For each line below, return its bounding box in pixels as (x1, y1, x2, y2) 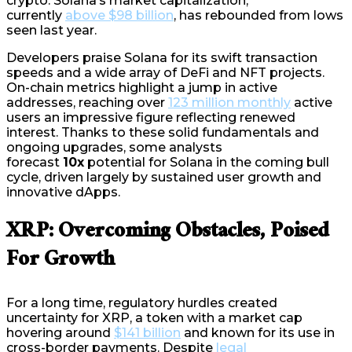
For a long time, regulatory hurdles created (6, 295, 277, 310)
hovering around (6, 324, 114, 340)
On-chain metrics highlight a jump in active (6, 79, 277, 95)
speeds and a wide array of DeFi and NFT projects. (6, 64, 324, 80)
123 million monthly (168, 94, 291, 110)
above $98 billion (65, 7, 174, 23)
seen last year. (6, 22, 97, 38)
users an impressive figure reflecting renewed (6, 109, 295, 125)
